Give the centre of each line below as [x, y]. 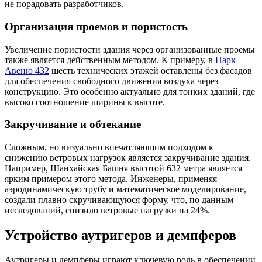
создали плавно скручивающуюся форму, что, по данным [119, 200]
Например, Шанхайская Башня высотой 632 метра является [123, 168]
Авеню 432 [27, 70]
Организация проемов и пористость [96, 26]
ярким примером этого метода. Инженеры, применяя [111, 179]
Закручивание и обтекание [73, 125]
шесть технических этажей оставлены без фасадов [151, 70]
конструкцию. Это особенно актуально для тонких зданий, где [130, 91]
